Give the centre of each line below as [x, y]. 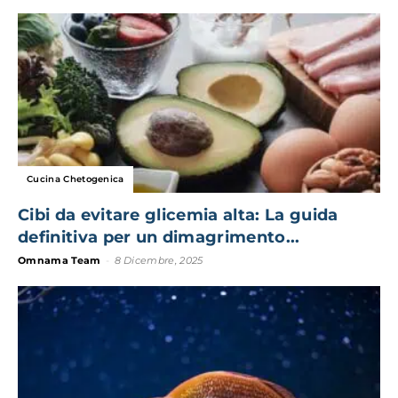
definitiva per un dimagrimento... [159, 237]
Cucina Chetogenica [76, 179]
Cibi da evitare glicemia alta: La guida [178, 215]
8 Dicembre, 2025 [159, 260]
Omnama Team [60, 260]
